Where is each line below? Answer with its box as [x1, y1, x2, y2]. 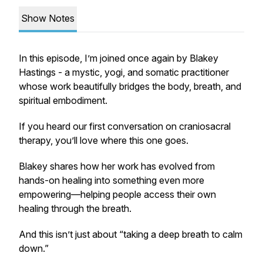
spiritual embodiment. [19, 95, 107, 106]
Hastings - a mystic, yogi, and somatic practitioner [19, 66, 229, 78]
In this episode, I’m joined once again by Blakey [19, 52, 218, 64]
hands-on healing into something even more [19, 174, 204, 186]
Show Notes [21, 12, 75, 24]
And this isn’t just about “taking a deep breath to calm [19, 228, 242, 240]
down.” [19, 242, 49, 254]
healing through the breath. [19, 203, 131, 214]
